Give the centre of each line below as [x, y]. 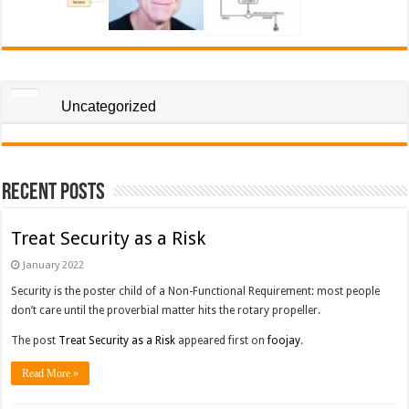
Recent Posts [54, 194]
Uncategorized [109, 107]
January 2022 [54, 266]
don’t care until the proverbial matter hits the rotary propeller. [166, 311]
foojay [284, 341]
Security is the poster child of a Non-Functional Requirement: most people [196, 292]
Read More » [51, 374]
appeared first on [222, 341]
